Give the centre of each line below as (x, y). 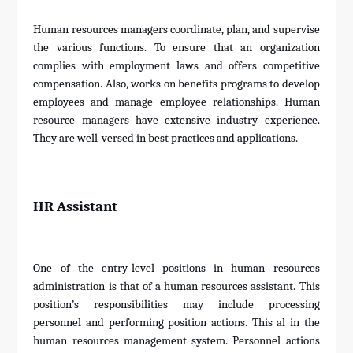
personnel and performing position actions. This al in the (176, 323)
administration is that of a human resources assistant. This (176, 287)
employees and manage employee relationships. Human (176, 102)
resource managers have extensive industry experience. (176, 121)
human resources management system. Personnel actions (176, 341)
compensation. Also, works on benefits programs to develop (176, 84)
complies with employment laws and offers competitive (176, 66)
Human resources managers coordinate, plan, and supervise (176, 30)
